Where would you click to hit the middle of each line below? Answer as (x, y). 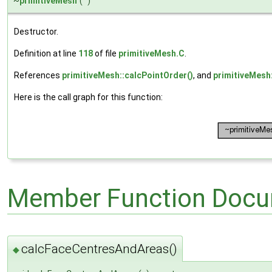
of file (106, 53)
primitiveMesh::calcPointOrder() (127, 75)
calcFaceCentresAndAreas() (99, 249)
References (38, 75)
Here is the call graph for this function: (88, 97)
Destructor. (36, 31)
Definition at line (46, 53)
